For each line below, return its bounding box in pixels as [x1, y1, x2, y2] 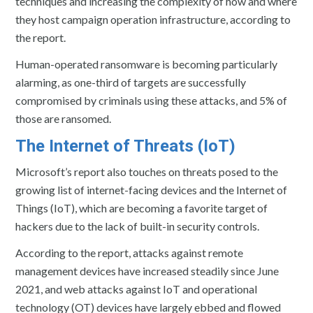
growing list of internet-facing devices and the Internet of [15, 182, 288, 196]
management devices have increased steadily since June [15, 263, 279, 277]
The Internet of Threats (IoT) [15, 136, 236, 156]
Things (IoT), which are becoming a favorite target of [15, 201, 268, 214]
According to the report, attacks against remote [15, 245, 244, 259]
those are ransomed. [15, 111, 112, 125]
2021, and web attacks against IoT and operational [15, 282, 258, 296]
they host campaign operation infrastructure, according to [15, 12, 291, 26]
